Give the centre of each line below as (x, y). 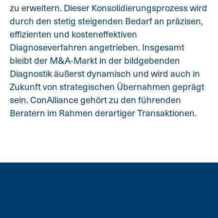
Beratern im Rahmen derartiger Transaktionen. (103, 113)
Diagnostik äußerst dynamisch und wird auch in (105, 73)
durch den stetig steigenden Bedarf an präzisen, (106, 21)
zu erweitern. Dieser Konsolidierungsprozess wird (109, 8)
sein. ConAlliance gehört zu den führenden (95, 100)
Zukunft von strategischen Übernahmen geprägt (107, 87)
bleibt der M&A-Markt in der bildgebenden (95, 60)
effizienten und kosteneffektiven (73, 34)
